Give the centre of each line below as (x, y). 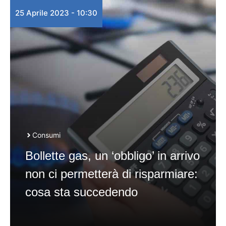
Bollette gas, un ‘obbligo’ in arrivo (112, 156)
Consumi (46, 135)
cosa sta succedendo (81, 192)
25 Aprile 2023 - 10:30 (56, 13)
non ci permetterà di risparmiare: (111, 174)
